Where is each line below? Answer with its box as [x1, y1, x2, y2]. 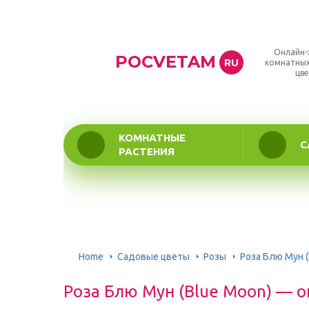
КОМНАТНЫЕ [119, 132, 186, 143]
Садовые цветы [117, 250, 190, 262]
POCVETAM [115, 52, 216, 72]
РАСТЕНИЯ [119, 146, 175, 157]
